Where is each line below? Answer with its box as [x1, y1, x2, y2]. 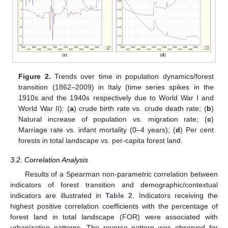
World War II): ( [18, 104, 70, 113]
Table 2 [105, 191, 133, 200]
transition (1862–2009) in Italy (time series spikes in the [18, 83, 214, 92]
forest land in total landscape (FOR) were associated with [10, 213, 218, 221]
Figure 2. [18, 72, 51, 81]
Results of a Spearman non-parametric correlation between [24, 170, 218, 179]
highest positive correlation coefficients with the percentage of [10, 202, 218, 211]
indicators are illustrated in [10, 191, 105, 200]
